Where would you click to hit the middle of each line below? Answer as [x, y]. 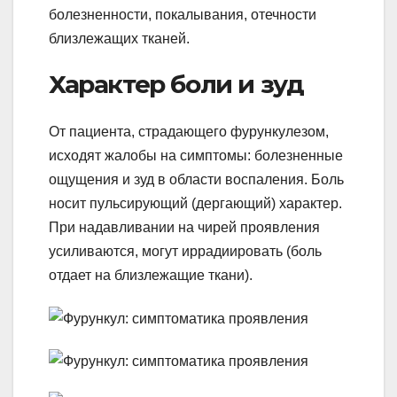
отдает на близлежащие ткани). [151, 276]
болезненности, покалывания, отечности [183, 15]
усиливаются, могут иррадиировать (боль [185, 252]
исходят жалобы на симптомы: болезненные [196, 156]
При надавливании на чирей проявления [184, 228]
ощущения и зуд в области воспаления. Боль [196, 180]
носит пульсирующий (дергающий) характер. [195, 204]
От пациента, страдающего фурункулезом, [189, 132]
